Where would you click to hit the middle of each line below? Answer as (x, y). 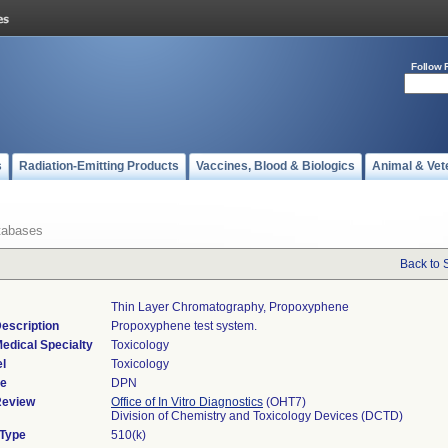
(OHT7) (284, 402)
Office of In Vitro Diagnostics (187, 402)
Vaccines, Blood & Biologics (275, 166)
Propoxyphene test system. (184, 326)
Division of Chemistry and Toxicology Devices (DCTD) (257, 416)
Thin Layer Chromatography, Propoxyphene (230, 307)
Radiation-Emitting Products (99, 166)
